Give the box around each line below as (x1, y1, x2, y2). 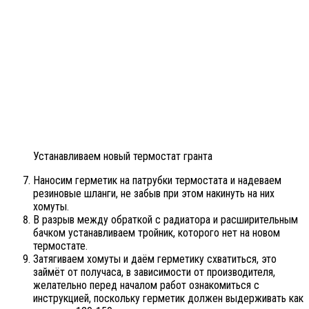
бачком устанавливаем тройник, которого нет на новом (33, 226, 280, 239)
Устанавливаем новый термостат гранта (33, 149, 212, 163)
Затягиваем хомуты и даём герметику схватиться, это (33, 252, 277, 266)
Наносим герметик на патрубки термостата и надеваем (33, 173, 281, 187)
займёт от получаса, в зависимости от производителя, (33, 265, 275, 279)
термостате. (33, 239, 88, 252)
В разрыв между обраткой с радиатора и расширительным (33, 212, 298, 226)
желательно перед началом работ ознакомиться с (33, 278, 259, 292)
